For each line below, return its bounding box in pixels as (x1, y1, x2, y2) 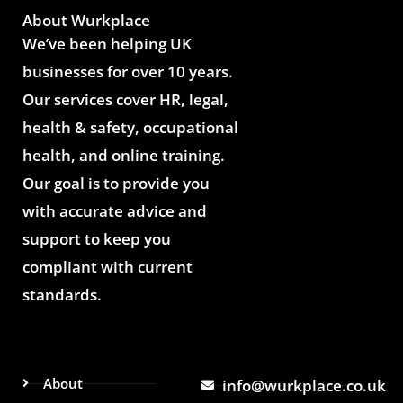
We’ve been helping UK (22, 32, 192, 54)
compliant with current (22, 255, 193, 277)
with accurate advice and (22, 200, 207, 221)
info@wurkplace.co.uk (221, 374, 386, 396)
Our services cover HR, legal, (22, 88, 228, 110)
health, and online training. (22, 144, 225, 166)
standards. (22, 283, 102, 305)
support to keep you (22, 228, 171, 249)
